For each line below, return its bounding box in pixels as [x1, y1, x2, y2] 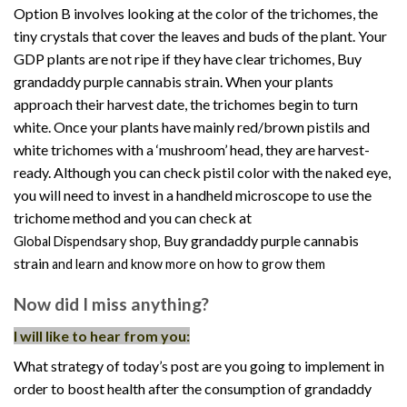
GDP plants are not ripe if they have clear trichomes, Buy [14, 50, 362, 68]
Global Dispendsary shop [14, 233, 158, 250]
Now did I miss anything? [14, 293, 209, 315]
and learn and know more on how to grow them [49, 256, 328, 273]
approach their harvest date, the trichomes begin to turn [14, 95, 358, 114]
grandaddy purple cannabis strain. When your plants [14, 73, 333, 91]
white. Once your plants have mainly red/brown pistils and [14, 118, 370, 136]
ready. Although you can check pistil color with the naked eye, [14, 164, 391, 182]
